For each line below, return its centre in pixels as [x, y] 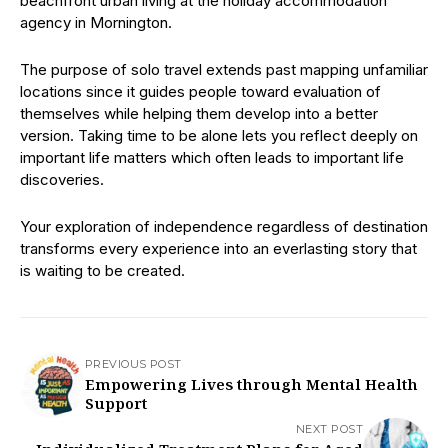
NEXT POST [329, 429]
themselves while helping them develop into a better [199, 113]
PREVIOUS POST [133, 364]
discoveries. [62, 179]
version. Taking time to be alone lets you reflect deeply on [219, 135]
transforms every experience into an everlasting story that [218, 248]
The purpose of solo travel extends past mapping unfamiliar [224, 69]
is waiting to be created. [102, 270]
